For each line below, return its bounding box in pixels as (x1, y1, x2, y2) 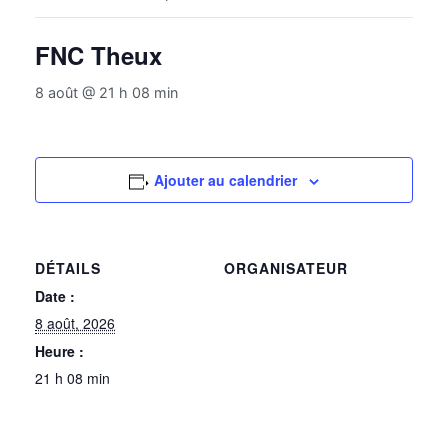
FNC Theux (35, 38, 162, 73)
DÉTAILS (35, 258, 101, 279)
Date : (35, 286, 75, 307)
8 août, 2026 (35, 313, 115, 334)
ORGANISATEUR (224, 258, 348, 279)
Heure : (35, 341, 84, 362)
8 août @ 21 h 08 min (35, 84, 178, 102)
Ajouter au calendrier (154, 170, 298, 191)
